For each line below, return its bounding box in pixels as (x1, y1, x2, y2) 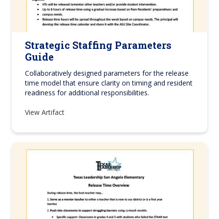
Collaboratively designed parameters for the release (25, 68, 189, 78)
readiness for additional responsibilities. (25, 88, 149, 97)
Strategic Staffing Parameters (25, 38, 172, 51)
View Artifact (25, 107, 66, 117)
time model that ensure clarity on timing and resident (25, 78, 193, 88)
